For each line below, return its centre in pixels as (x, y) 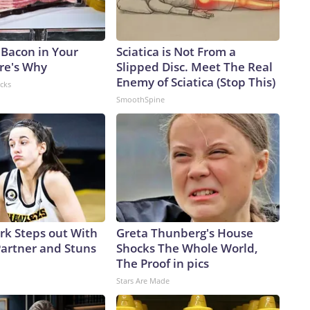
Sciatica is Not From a (176, 52)
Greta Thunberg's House (185, 233)
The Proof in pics (163, 264)
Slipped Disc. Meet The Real (194, 67)
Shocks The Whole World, (187, 248)
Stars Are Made (143, 281)
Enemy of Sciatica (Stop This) (196, 82)
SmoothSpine (140, 100)
